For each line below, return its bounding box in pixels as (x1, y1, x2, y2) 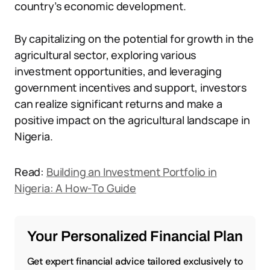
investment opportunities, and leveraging (14, 64, 222, 78)
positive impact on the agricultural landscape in (14, 113, 250, 127)
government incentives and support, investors (14, 80, 248, 95)
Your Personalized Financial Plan (27, 228, 243, 244)
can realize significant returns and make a (14, 96, 222, 111)
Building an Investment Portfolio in (46, 165, 217, 179)
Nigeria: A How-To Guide (14, 181, 136, 195)
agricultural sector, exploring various (14, 48, 197, 62)
